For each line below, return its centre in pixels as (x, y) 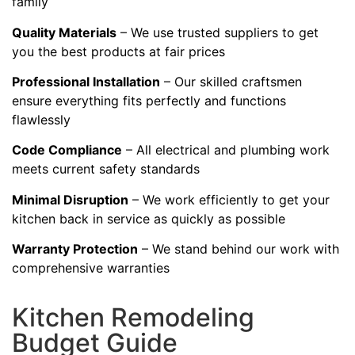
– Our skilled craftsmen (231, 82)
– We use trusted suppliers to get (218, 32)
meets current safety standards (106, 169)
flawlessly (41, 120)
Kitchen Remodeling (133, 317)
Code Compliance (67, 150)
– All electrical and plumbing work (226, 150)
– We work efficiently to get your (229, 199)
